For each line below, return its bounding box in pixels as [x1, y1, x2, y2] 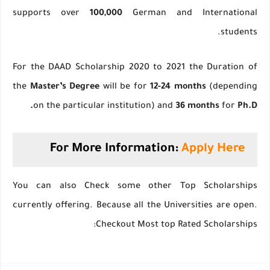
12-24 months [150, 83, 206, 93]
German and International [122, 9, 257, 19]
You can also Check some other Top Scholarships [13, 182, 257, 192]
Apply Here [181, 143, 245, 157]
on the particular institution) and [33, 102, 175, 112]
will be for [99, 83, 150, 93]
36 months [175, 102, 219, 112]
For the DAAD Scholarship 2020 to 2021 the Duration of [13, 63, 257, 74]
